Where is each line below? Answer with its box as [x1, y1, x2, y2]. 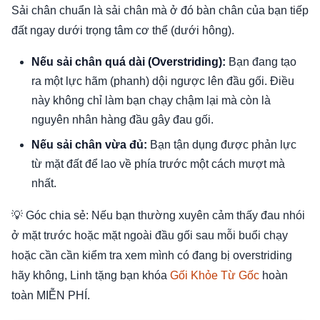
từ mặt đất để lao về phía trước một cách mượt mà [31, 158, 285, 171]
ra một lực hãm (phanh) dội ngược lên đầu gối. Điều [31, 75, 294, 88]
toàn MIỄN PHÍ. [11, 289, 90, 302]
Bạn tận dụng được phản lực [147, 139, 296, 151]
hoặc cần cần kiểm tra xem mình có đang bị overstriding [11, 249, 292, 262]
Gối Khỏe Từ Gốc [170, 269, 259, 282]
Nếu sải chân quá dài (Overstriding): [31, 56, 226, 69]
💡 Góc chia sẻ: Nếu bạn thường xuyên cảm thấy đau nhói [11, 209, 305, 222]
